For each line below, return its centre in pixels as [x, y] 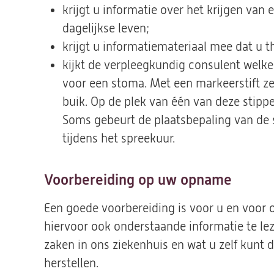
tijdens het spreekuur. [119, 139]
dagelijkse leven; [106, 28]
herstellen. [71, 263]
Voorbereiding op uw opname [138, 180]
